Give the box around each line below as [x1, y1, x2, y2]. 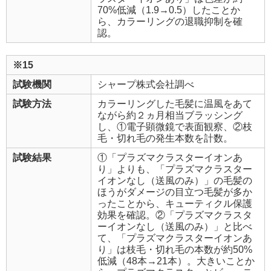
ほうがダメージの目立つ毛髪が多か [97, 186, 252, 197]
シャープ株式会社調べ [97, 79, 194, 90]
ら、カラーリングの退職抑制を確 [97, 16, 243, 27]
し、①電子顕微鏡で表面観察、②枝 [97, 121, 252, 132]
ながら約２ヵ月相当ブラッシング [97, 109, 243, 120]
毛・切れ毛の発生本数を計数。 [97, 132, 233, 143]
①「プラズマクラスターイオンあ [97, 152, 243, 163]
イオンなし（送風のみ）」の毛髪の [97, 175, 252, 186]
